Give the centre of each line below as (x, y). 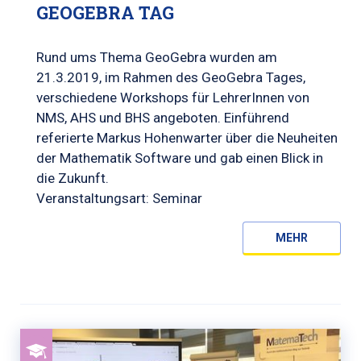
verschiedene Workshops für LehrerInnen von (173, 97)
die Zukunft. (73, 178)
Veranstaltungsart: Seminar (119, 198)
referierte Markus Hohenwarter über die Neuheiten (187, 137)
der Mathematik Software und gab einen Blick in (180, 158)
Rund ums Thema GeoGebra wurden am (157, 57)
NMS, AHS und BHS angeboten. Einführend (163, 117)
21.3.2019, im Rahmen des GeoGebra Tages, (171, 77)
